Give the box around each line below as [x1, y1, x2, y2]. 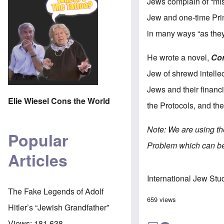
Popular [8, 128, 68, 152]
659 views [147, 194, 176, 204]
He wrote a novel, [147, 51, 211, 63]
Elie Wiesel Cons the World [8, 94, 110, 106]
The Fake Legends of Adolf [8, 185, 103, 197]
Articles [8, 148, 67, 172]
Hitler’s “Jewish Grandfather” [8, 201, 109, 213]
